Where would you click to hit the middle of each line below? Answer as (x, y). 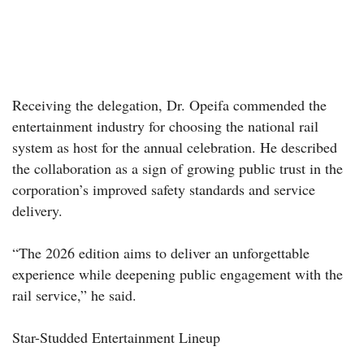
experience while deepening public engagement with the (178, 273)
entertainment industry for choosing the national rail (165, 126)
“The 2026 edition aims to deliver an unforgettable (161, 252)
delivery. (37, 210)
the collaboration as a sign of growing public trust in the (178, 168)
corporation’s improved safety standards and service (164, 189)
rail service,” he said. (74, 295)
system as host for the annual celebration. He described (175, 147)
